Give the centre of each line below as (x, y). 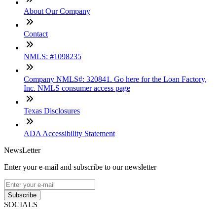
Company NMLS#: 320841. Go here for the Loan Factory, (115, 79)
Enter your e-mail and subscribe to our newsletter (80, 167)
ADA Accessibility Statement (69, 133)
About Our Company (57, 11)
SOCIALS (21, 204)
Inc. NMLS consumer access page (77, 88)
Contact (36, 34)
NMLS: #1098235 (53, 56)
